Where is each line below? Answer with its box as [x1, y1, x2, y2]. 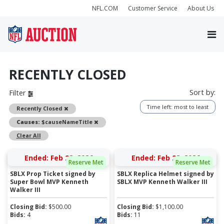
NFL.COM [92, 3, 118, 12]
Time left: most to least [146, 102, 208, 110]
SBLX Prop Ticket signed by [10, 169, 95, 178]
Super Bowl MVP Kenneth [10, 177, 88, 186]
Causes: [16, 117, 40, 125]
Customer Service [128, 3, 177, 12]
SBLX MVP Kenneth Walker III [117, 177, 207, 186]
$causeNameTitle [39, 117, 94, 125]
